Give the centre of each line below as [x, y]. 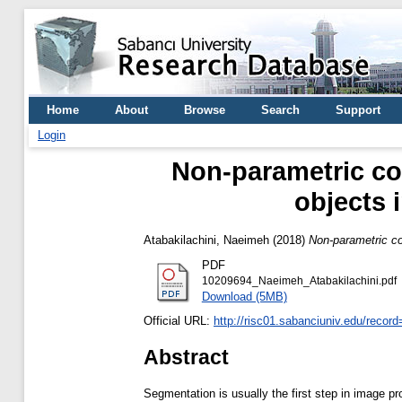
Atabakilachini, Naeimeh [206, 240]
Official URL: [179, 321]
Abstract [186, 357]
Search [280, 110]
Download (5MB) [244, 296]
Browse [205, 110]
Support [358, 110]
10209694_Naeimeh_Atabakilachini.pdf [299, 280]
